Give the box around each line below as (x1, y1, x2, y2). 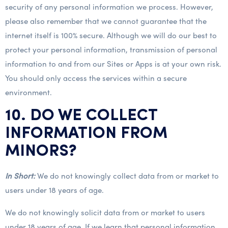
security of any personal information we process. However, (5, 1, 213, 12)
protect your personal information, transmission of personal (5, 44, 217, 55)
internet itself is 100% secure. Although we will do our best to (5, 30, 217, 41)
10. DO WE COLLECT (5, 108, 157, 124)
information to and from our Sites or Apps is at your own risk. (5, 58, 221, 69)
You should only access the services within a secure (5, 72, 187, 83)
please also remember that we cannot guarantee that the (5, 15, 207, 26)
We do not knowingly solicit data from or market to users (5, 207, 205, 218)
